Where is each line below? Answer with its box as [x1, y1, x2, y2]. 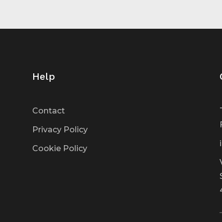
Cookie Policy [32, 143, 87, 153]
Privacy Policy [32, 124, 88, 134]
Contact [32, 106, 65, 115]
